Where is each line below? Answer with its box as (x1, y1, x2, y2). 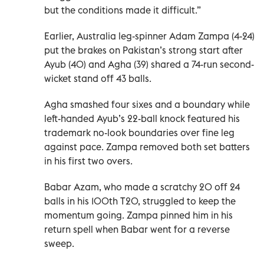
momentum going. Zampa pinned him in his (44, 209, 233, 221)
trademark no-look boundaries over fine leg (44, 126, 235, 138)
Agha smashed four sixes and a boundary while (44, 98, 250, 110)
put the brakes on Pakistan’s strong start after (44, 44, 243, 56)
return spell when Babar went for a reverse (44, 223, 230, 235)
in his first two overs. (44, 154, 133, 167)
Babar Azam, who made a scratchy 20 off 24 (44, 180, 240, 193)
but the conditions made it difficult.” (44, 4, 201, 16)
